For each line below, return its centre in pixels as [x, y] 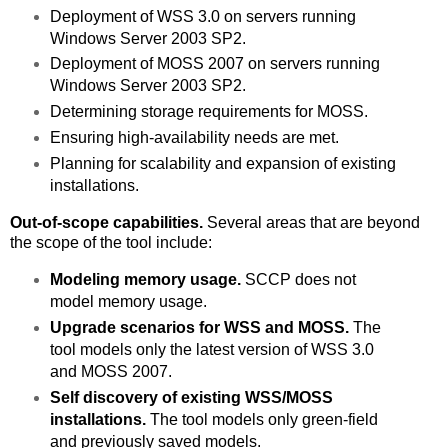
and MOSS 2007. [110, 371]
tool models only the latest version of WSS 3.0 [211, 349]
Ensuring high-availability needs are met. [194, 138]
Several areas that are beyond [311, 223]
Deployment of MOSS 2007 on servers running [214, 64]
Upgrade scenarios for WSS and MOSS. [199, 327]
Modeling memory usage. [147, 279]
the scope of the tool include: [111, 243]
